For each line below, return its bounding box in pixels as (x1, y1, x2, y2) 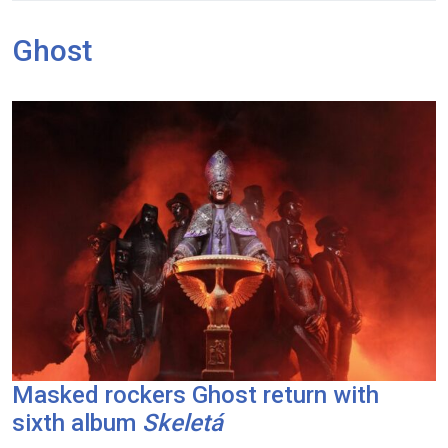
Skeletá (142, 408, 223, 437)
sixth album (12, 408, 142, 437)
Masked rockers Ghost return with (12, 380, 379, 409)
